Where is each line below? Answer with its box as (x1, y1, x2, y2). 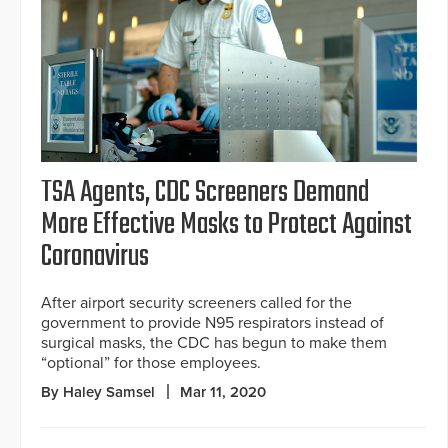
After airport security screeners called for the (41, 293, 352, 314)
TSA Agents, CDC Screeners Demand (41, 170, 369, 217)
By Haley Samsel (41, 383, 155, 402)
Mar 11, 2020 (180, 383, 266, 402)
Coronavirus (41, 234, 149, 281)
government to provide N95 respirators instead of (41, 313, 384, 334)
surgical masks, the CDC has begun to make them (41, 333, 387, 354)
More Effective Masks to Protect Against (41, 202, 412, 249)
